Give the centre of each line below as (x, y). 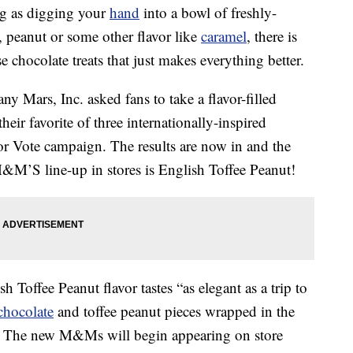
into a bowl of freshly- (208, 13)
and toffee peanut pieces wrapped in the (174, 311)
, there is (272, 36)
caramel (224, 36)
